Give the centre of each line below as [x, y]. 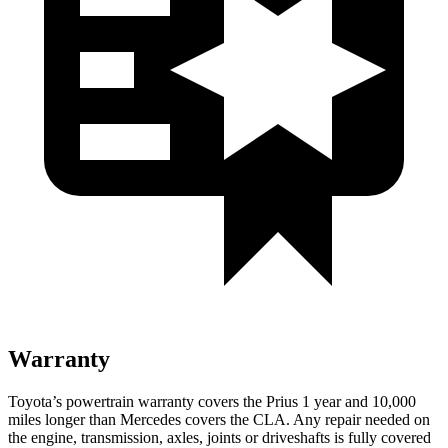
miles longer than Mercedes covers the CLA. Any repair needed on [219, 419]
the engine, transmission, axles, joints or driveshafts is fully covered [219, 437]
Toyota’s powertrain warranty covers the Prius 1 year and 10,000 [212, 401]
